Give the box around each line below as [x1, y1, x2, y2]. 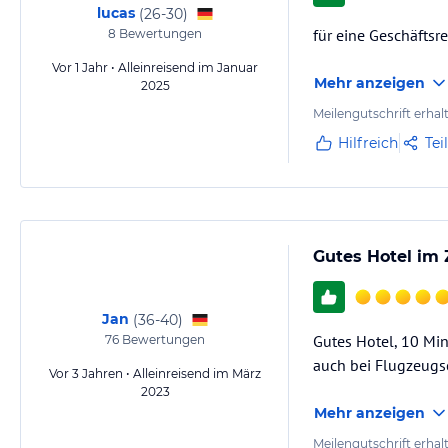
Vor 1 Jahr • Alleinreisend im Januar [52, 60, 258, 75]
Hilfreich [338, 134, 398, 152]
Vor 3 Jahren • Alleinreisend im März [49, 366, 261, 381]
